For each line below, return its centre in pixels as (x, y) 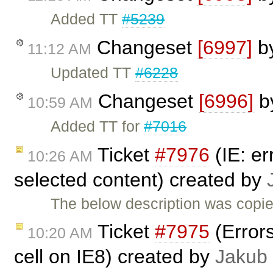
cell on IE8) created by (115, 257)
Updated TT (93, 73)
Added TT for (97, 126)
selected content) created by (140, 179)
